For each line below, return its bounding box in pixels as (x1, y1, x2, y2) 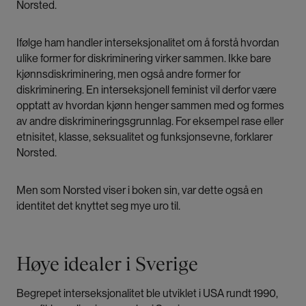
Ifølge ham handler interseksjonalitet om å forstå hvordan (16, 36, 279, 50)
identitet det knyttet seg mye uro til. (16, 199, 180, 213)
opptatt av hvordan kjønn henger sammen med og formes (16, 99, 284, 113)
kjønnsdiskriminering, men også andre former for (16, 68, 240, 81)
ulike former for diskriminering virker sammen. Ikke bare (16, 52, 271, 66)
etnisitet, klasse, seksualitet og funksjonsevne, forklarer (16, 130, 273, 144)
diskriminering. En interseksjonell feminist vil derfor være (16, 83, 277, 97)
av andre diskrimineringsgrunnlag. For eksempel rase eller (16, 115, 283, 128)
